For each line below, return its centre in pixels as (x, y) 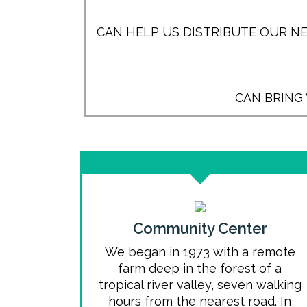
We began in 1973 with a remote (200, 252)
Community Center (200, 228)
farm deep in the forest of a (200, 268)
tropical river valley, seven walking (200, 285)
